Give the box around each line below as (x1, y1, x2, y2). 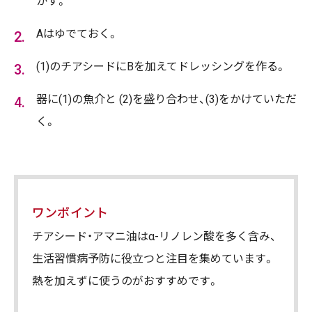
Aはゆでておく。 (36, 27, 118, 40)
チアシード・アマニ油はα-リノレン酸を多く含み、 (32, 230, 276, 243)
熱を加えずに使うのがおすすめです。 (32, 274, 219, 288)
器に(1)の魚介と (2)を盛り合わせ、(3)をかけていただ (36, 93, 297, 106)
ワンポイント (32, 205, 109, 220)
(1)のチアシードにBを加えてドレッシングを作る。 (36, 60, 286, 73)
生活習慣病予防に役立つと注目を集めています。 (32, 252, 274, 265)
